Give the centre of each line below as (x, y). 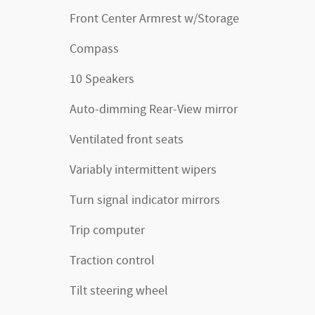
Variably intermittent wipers (143, 170)
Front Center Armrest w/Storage (154, 19)
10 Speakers (102, 79)
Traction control (112, 261)
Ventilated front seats (127, 140)
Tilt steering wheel (119, 291)
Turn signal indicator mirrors (145, 200)
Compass (94, 49)
